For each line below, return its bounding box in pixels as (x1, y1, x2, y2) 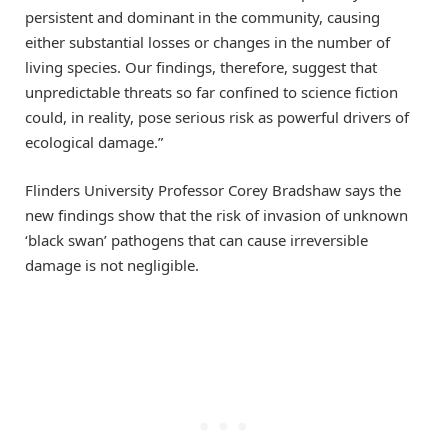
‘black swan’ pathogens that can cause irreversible (25, 229, 368, 250)
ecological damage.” (25, 131, 163, 152)
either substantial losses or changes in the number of (25, 31, 390, 52)
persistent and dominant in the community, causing (25, 6, 380, 27)
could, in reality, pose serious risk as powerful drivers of (25, 106, 409, 127)
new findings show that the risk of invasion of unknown (25, 204, 408, 225)
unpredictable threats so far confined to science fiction (25, 81, 398, 102)
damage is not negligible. (25, 254, 199, 275)
